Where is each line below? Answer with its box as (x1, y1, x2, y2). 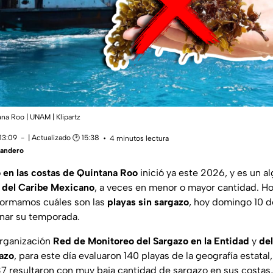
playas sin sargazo (107, 196, 189, 208)
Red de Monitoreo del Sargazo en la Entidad (53, 235, 252, 247)
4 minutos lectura (110, 134, 169, 143)
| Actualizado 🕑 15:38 (28, 133, 99, 142)
